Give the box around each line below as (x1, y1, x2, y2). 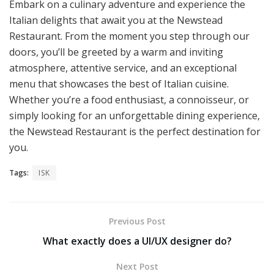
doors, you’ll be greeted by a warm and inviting (9, 45, 223, 59)
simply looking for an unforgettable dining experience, (9, 108, 260, 122)
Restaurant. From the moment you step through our (9, 29, 250, 43)
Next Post (116, 260, 158, 272)
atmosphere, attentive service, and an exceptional (9, 61, 237, 75)
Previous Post (108, 215, 166, 227)
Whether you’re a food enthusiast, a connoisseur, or (9, 92, 249, 106)
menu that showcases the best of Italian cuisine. (9, 76, 229, 91)
